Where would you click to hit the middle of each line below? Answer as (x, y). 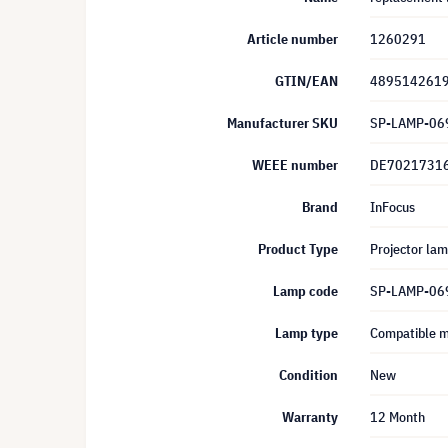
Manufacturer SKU (282, 123)
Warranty (310, 417)
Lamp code (305, 291)
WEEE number (295, 165)
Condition (308, 375)
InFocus (392, 207)
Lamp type (306, 333)
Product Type (298, 249)
